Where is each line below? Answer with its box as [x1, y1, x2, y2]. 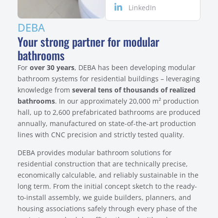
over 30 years [29, 62, 74, 72]
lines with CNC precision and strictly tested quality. [17, 129, 184, 139]
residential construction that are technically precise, [17, 159, 188, 169]
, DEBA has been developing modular [74, 62, 196, 72]
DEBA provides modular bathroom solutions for [17, 148, 172, 158]
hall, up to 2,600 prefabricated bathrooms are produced [17, 107, 200, 117]
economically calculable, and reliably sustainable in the [17, 170, 199, 180]
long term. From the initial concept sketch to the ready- [17, 182, 197, 191]
